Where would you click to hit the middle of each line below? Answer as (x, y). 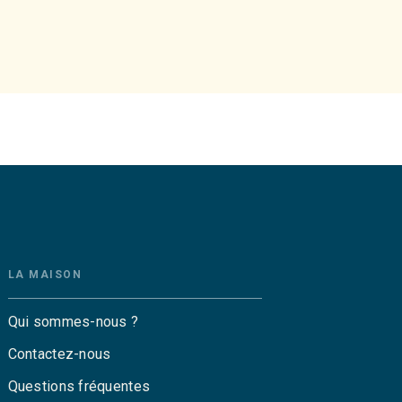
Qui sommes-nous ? (73, 321)
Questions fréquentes (79, 386)
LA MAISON (45, 274)
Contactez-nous (59, 354)
